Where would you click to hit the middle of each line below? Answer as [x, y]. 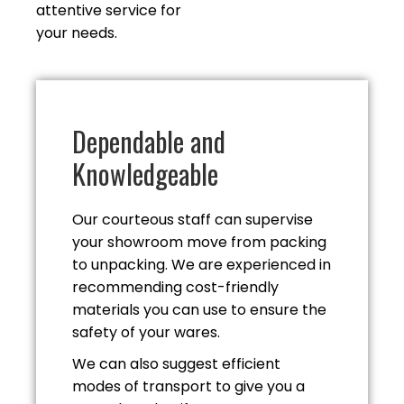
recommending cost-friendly [175, 287]
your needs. [77, 33]
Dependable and [149, 141]
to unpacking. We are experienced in [202, 265]
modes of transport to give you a [188, 386]
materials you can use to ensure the [199, 310]
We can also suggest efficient [176, 364]
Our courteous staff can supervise [193, 220]
